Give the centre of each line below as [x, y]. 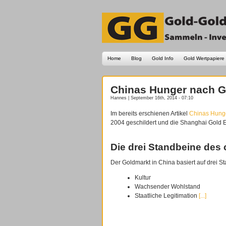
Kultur [143, 178]
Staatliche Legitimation [166, 196]
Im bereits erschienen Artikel [150, 114]
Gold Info [163, 58]
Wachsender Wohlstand [167, 187]
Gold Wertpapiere [204, 58]
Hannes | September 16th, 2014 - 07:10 [152, 98]
